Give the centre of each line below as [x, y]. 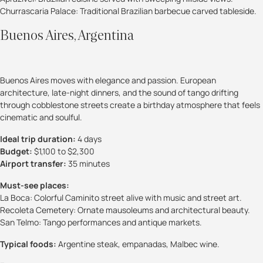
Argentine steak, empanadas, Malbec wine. [138, 244]
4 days [89, 139]
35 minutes [88, 163]
